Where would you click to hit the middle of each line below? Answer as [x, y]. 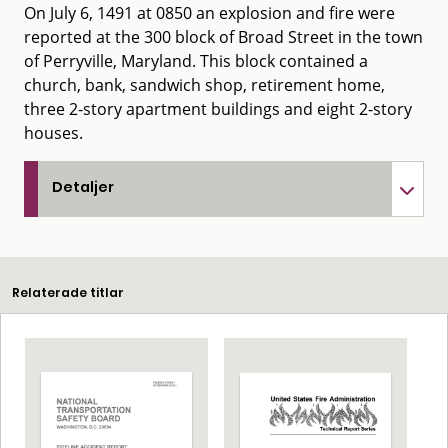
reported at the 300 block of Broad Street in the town [223, 36]
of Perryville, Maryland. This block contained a [196, 60]
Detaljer [83, 186]
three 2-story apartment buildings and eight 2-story [218, 108]
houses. [53, 132]
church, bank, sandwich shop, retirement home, [204, 84]
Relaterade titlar [68, 292]
